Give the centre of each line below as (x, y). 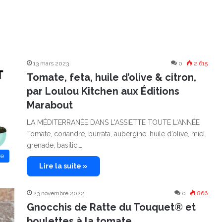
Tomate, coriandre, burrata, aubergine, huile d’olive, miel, (117, 134)
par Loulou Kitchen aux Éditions (103, 91)
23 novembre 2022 (59, 193)
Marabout (50, 105)
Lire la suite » (63, 166)
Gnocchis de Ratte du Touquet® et (111, 207)
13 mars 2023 (51, 63)
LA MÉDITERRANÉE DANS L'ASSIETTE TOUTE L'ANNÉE (113, 122)
